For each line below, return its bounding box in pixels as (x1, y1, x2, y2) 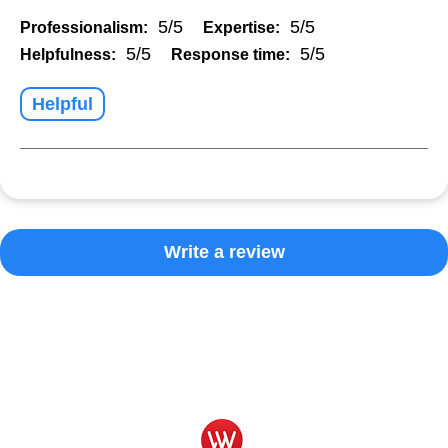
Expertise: (203, 18, 280, 36)
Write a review (163, 241, 285, 262)
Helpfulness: (20, 45, 116, 63)
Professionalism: (20, 18, 148, 36)
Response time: (171, 45, 290, 63)
